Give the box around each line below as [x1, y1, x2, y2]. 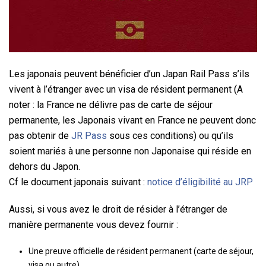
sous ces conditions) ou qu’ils [107, 130, 233, 142]
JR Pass [71, 130, 107, 142]
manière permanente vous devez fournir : [9, 219, 178, 231]
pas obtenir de [9, 130, 71, 142]
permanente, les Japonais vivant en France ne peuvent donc [9, 115, 256, 126]
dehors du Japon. [9, 161, 80, 173]
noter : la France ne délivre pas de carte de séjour [9, 99, 213, 111]
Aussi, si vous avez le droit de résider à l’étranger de [9, 204, 227, 216]
